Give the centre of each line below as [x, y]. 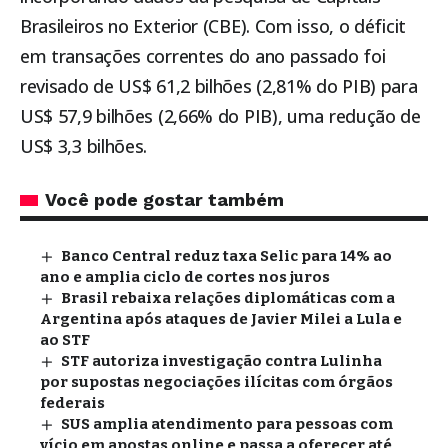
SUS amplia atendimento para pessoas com [227, 424]
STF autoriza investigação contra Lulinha [222, 361]
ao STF [65, 340]
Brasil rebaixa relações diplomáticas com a [228, 298]
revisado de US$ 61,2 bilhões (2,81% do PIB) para [219, 86]
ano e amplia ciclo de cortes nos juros [185, 277]
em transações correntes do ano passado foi [203, 56]
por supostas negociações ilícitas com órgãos [216, 382]
